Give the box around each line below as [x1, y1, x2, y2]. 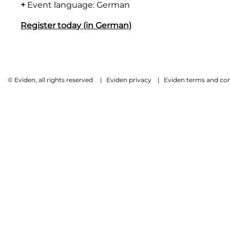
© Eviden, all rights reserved [8, 76, 93, 84]
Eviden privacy [106, 76, 151, 84]
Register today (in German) [21, 20, 131, 30]
